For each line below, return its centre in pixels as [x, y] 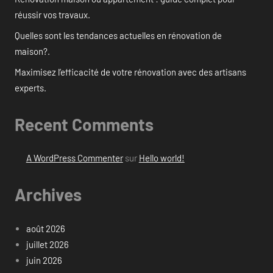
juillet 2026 [47, 244]
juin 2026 [44, 260]
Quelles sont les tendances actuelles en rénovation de [118, 35]
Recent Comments [84, 124]
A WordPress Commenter [74, 158]
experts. [30, 87]
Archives [48, 195]
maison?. [32, 51]
